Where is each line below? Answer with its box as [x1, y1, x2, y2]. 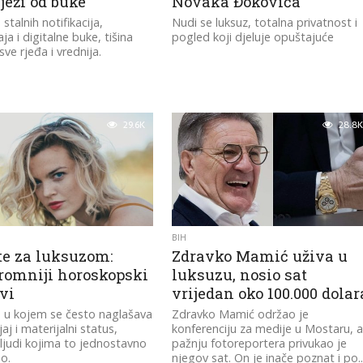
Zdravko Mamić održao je [172, 306, 310, 322]
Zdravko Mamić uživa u [172, 246, 348, 266]
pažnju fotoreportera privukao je [172, 335, 348, 351]
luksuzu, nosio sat [172, 265, 308, 284]
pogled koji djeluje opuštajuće [172, 29, 335, 45]
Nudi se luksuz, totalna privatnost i [172, 15, 358, 30]
